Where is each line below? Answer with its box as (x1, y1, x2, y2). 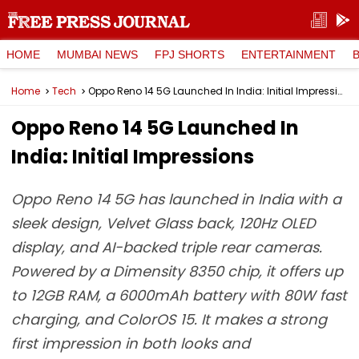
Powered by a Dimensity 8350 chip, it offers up (11, 261, 343, 281)
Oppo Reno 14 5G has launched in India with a (11, 189, 341, 209)
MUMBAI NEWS (57, 47, 138, 61)
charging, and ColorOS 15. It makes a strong (11, 309, 327, 329)
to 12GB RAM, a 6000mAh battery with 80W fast (11, 285, 347, 305)
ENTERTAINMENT (241, 47, 336, 61)
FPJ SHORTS (155, 47, 224, 61)
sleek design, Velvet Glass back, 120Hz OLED (11, 213, 316, 233)
